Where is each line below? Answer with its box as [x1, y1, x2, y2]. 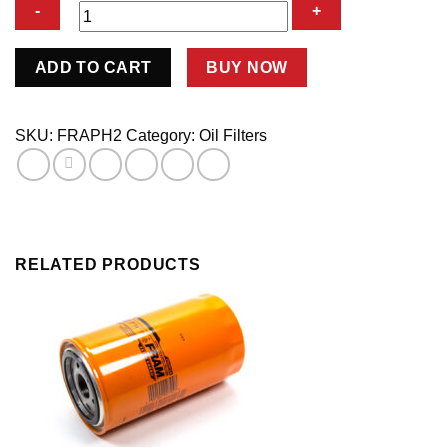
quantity [14, 96, 71, 113]
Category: [126, 127, 199, 145]
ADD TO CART [34, 59, 152, 77]
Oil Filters [199, 127, 267, 145]
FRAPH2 [57, 127, 122, 145]
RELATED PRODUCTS [15, 255, 201, 273]
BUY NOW [206, 59, 288, 77]
